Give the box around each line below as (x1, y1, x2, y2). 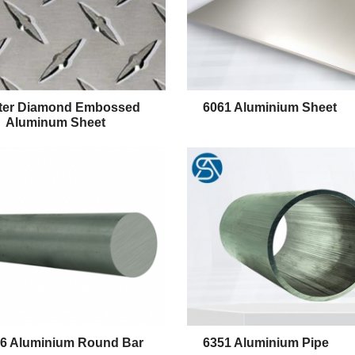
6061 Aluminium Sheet (203, 101, 337, 114)
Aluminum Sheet (5, 116, 105, 129)
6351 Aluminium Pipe (203, 336, 329, 349)
